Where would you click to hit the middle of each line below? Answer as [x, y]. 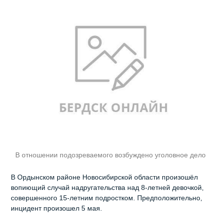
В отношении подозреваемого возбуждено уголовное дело [110, 155]
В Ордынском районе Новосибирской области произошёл [105, 177]
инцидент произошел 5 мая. [57, 208]
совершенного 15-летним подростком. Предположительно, [107, 198]
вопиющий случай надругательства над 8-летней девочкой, [108, 188]
